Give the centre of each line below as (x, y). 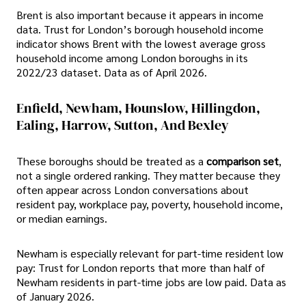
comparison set (242, 161)
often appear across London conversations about (133, 189)
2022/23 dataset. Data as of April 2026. (112, 72)
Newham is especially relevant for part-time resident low (150, 253)
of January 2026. (55, 296)
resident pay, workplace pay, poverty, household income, (150, 204)
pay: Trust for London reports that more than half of (141, 267)
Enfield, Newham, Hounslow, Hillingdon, (138, 108)
